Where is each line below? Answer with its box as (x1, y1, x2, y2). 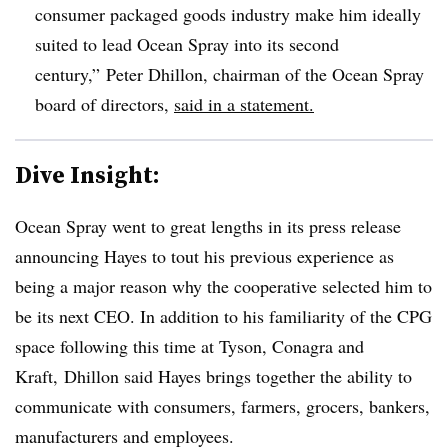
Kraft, (15, 363, 64, 388)
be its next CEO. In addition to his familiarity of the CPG (15, 303, 432, 328)
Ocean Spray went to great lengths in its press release (15, 213, 401, 238)
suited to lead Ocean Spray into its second (35, 31, 339, 56)
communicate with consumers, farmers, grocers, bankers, (15, 393, 430, 418)
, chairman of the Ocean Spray (203, 61, 424, 86)
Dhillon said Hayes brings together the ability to (64, 363, 412, 388)
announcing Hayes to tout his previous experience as (15, 243, 394, 268)
